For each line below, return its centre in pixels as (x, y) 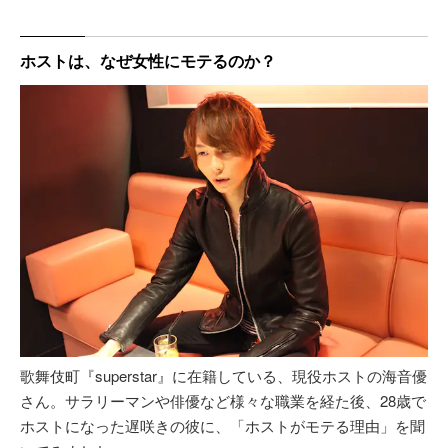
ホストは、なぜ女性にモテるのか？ (148, 60)
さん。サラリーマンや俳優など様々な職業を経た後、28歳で (223, 400)
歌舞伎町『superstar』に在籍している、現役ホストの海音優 (223, 375)
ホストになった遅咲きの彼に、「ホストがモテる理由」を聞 (222, 425)
